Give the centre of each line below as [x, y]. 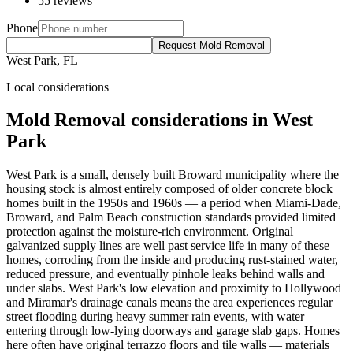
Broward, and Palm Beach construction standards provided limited [171, 217]
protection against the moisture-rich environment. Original [150, 232]
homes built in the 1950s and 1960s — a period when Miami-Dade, [174, 203]
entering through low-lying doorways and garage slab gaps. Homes [173, 331]
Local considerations [58, 87]
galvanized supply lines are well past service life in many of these [168, 246]
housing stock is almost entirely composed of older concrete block [169, 189]
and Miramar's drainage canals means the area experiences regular [169, 303]
